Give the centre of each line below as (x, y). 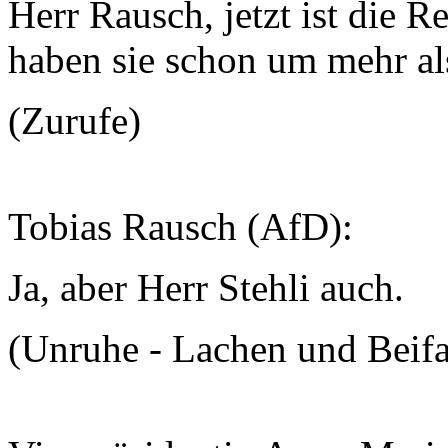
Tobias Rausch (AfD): (180, 226)
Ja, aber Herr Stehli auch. (206, 287)
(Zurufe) (74, 120)
